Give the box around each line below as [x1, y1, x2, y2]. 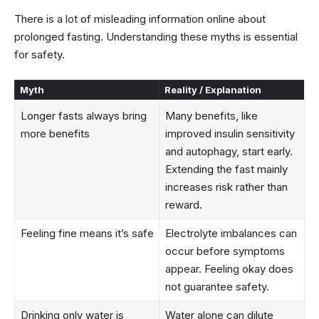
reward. [164, 197, 202, 211]
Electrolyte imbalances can [164, 226, 297, 240]
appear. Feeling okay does [164, 261, 293, 276]
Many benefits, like [164, 108, 258, 122]
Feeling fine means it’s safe [20, 226, 154, 240]
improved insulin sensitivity [164, 126, 295, 140]
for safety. [14, 48, 65, 62]
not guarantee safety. [164, 279, 269, 293]
